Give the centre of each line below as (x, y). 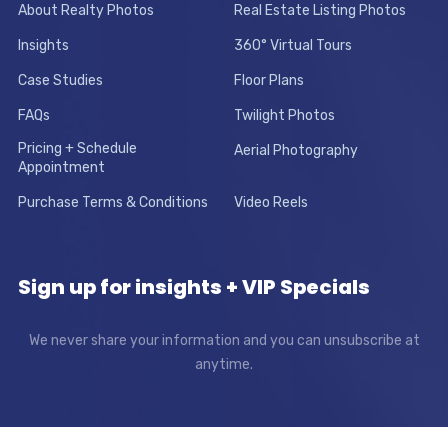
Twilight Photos (284, 115)
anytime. (224, 364)
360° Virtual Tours (293, 45)
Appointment (61, 167)
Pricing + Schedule (77, 148)
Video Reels (271, 202)
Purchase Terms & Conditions (112, 202)
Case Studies (60, 80)
